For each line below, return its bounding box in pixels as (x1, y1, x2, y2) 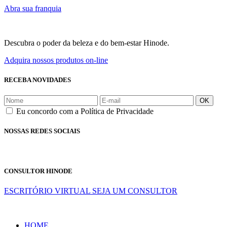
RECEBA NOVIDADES (4, 75, 71, 84)
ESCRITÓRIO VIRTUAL (4, 186, 90, 195)
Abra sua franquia (4, 4, 61, 13)
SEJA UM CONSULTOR (92, 186, 177, 195)
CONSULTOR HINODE (4, 167, 72, 175)
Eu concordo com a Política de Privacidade (16, 107, 154, 116)
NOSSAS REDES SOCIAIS (4, 127, 80, 135)
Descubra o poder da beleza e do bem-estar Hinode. (4, 38, 169, 47)
